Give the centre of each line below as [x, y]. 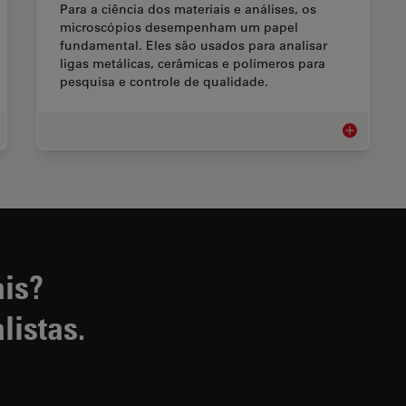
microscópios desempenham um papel [179, 28]
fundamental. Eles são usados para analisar [193, 46]
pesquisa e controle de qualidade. [164, 82]
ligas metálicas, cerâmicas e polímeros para [193, 64]
